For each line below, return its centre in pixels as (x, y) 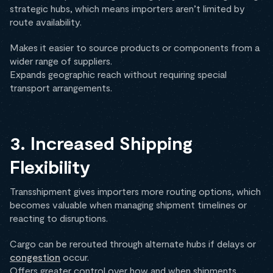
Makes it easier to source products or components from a (135, 48)
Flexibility (50, 167)
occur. (75, 257)
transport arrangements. (61, 88)
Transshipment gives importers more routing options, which (135, 191)
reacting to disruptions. (59, 218)
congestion (35, 257)
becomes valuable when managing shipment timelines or (128, 205)
